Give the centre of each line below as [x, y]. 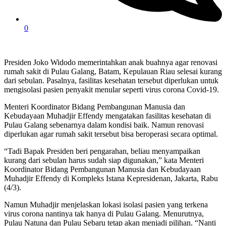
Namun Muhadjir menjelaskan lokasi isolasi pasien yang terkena [106, 205]
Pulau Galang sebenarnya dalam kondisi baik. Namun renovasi [104, 125]
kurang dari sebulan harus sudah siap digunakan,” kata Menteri [104, 160]
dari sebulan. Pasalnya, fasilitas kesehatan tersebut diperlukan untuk [111, 81]
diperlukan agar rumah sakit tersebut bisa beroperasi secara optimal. [111, 134]
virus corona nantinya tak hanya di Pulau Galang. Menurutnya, [104, 214]
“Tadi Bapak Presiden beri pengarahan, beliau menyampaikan [102, 151]
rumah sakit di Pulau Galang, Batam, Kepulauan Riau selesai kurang [113, 72]
